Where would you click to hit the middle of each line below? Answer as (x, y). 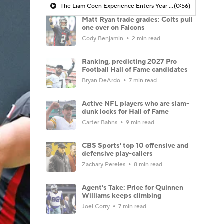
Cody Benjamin (103, 38)
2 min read (145, 38)
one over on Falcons (113, 28)
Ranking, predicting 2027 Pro (129, 62)
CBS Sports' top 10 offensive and (135, 146)
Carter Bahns (100, 122)
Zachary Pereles (104, 164)
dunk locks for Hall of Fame (125, 112)
